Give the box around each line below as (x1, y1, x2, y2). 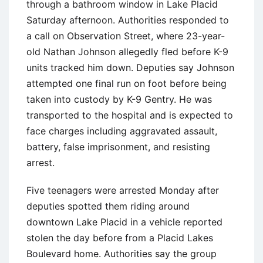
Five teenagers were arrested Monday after (26, 184, 219, 196)
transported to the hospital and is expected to (26, 109, 233, 121)
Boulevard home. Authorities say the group (26, 247, 217, 259)
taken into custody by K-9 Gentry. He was (26, 93, 212, 105)
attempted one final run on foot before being (26, 77, 227, 89)
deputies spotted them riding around (26, 200, 190, 212)
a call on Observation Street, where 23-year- (26, 29, 225, 42)
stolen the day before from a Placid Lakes (26, 231, 213, 244)
